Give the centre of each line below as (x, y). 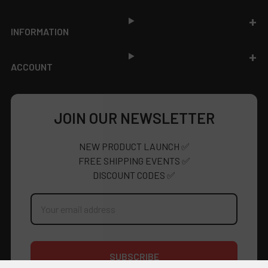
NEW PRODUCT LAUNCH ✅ (134, 146)
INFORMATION (40, 31)
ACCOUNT (32, 66)
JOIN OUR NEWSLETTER (134, 118)
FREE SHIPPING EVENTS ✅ (134, 160)
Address (42, 209)
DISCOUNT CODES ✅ (134, 175)
